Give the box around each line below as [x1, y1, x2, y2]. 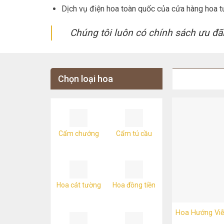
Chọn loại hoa [57, 73, 113, 84]
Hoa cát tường [56, 181, 101, 189]
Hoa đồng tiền [112, 181, 156, 189]
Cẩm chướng [58, 129, 99, 138]
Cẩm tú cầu [116, 129, 152, 138]
